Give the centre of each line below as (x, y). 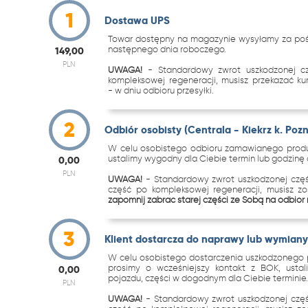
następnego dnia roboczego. (167, 49)
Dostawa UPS (137, 20)
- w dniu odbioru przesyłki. (161, 90)
